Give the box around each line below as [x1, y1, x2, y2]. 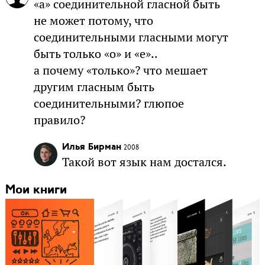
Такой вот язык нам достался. [62, 154, 227, 170]
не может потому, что [33, 13, 153, 29]
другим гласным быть [33, 79, 154, 95]
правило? [33, 112, 85, 128]
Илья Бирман [62, 143, 121, 153]
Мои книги [5, 184, 67, 197]
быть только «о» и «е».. [33, 46, 158, 62]
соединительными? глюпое [33, 96, 184, 112]
